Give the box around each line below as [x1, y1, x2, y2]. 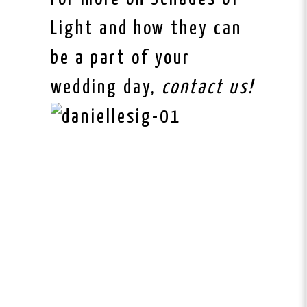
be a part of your [51, 49, 191, 69]
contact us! [162, 78, 254, 98]
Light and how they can [51, 19, 242, 39]
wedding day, [51, 78, 162, 98]
